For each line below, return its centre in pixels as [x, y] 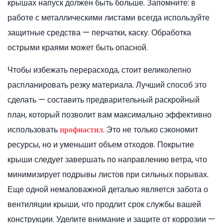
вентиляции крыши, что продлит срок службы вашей [104, 205]
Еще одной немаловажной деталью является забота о [108, 190]
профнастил [81, 130]
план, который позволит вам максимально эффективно [110, 115]
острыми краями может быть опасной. [78, 48]
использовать [34, 130]
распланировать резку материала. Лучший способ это [107, 85]
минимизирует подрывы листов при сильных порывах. [108, 175]
